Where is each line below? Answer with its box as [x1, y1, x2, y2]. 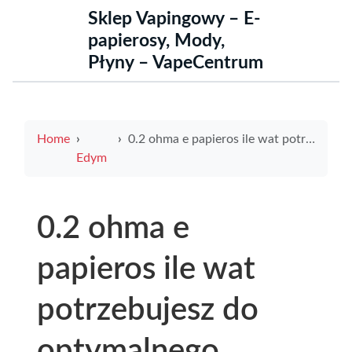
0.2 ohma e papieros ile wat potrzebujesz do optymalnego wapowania [127, 133, 306, 145]
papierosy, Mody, [88, 31, 225, 50]
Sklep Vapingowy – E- [88, 9, 261, 28]
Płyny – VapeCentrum [88, 53, 263, 72]
